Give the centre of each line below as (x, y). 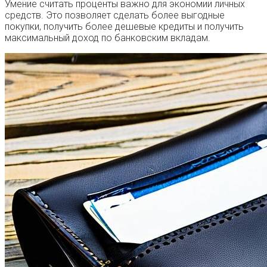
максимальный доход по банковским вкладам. (108, 38)
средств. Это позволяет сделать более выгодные (115, 15)
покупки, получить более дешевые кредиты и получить (124, 26)
